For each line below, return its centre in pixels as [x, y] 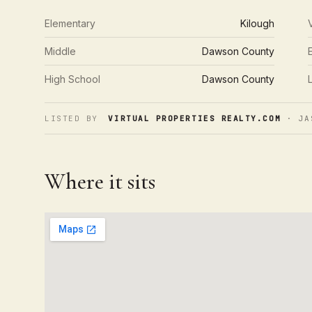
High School [72, 79]
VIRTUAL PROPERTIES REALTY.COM [195, 118]
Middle [60, 51]
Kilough [258, 23]
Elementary [70, 23]
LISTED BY [71, 118]
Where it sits [100, 181]
